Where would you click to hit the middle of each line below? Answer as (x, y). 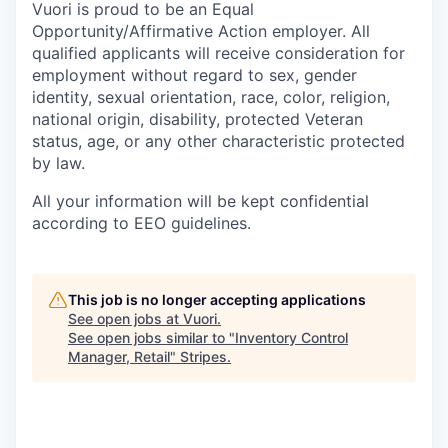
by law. (58, 163)
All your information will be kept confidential (200, 201)
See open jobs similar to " (151, 338)
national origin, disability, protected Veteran (197, 119)
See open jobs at (125, 319)
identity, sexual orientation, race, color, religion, (211, 97)
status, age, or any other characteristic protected (218, 141)
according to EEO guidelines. (141, 223)
